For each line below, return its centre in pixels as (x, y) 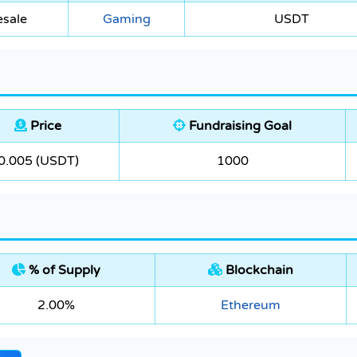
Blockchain (258, 271)
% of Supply (63, 271)
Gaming (126, 20)
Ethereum (251, 306)
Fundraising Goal (239, 126)
